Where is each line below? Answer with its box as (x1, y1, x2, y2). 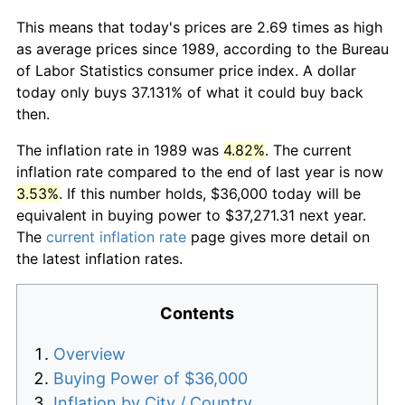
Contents (160, 303, 234, 323)
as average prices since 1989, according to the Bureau (16, 39, 389, 58)
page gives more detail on (186, 227, 370, 246)
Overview (53, 344, 126, 363)
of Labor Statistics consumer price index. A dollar (16, 61, 356, 80)
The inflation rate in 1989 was (16, 140, 223, 159)
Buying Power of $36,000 (53, 368, 248, 388)
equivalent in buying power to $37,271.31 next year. (16, 205, 366, 224)
